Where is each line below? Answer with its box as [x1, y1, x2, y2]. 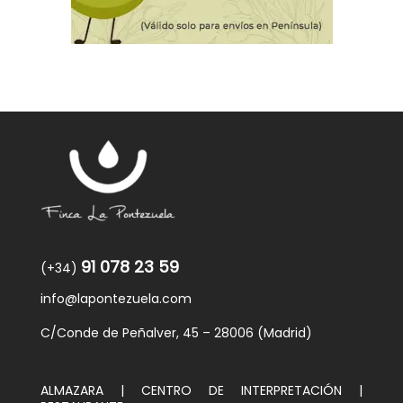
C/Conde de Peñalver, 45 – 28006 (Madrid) [40, 323, 312, 342]
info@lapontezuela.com [40, 289, 192, 308]
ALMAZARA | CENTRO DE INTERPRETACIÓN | [40, 381, 363, 399]
